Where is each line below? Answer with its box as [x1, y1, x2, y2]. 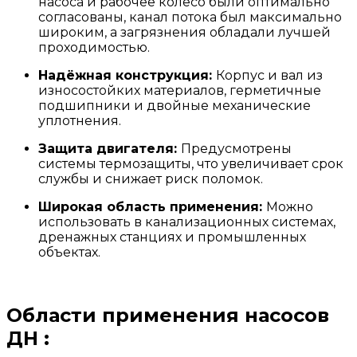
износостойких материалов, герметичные [38, 83, 321, 99]
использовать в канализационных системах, [38, 214, 335, 230]
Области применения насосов [6, 304, 329, 328]
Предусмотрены [181, 141, 292, 157]
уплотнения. [38, 113, 121, 129]
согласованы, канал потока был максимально [38, 10, 342, 25]
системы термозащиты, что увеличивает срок [38, 156, 343, 172]
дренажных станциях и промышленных [38, 229, 306, 245]
